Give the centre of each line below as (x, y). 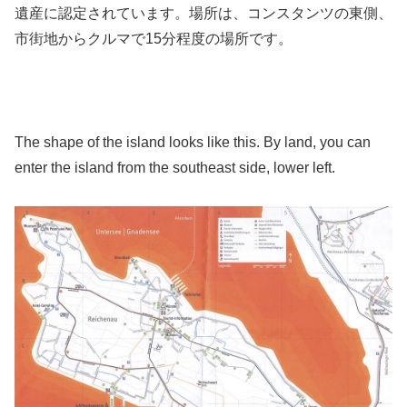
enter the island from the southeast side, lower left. (175, 167)
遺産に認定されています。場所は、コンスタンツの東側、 (203, 13)
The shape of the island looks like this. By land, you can (193, 142)
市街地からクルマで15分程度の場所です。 (154, 38)
